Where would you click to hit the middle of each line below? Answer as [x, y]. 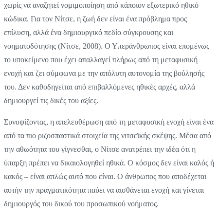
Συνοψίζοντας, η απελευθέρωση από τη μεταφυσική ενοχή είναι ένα [109, 122]
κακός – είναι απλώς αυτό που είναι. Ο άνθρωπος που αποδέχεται [105, 177]
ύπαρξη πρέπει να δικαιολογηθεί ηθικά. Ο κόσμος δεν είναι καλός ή [109, 163]
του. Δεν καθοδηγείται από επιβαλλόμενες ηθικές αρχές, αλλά [100, 87]
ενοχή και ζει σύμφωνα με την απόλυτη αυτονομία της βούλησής [104, 73]
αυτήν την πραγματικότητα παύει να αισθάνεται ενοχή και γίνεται [104, 190]
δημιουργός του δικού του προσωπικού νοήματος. [81, 204]
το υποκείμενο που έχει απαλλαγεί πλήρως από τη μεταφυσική [101, 60]
